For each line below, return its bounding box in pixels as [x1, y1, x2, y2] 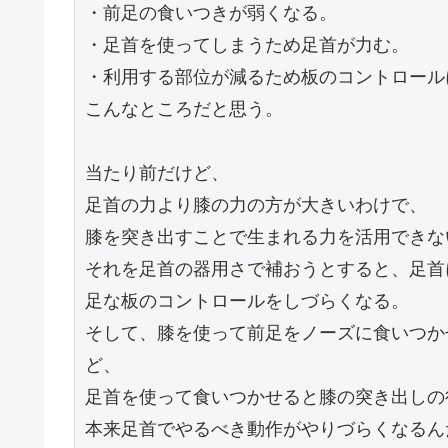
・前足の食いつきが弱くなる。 [85, 2, 337, 24]
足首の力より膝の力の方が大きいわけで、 [85, 194, 427, 216]
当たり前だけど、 [85, 162, 229, 184]
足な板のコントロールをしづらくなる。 [85, 290, 409, 312]
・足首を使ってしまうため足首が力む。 [85, 34, 409, 56]
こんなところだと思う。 [85, 98, 283, 120]
